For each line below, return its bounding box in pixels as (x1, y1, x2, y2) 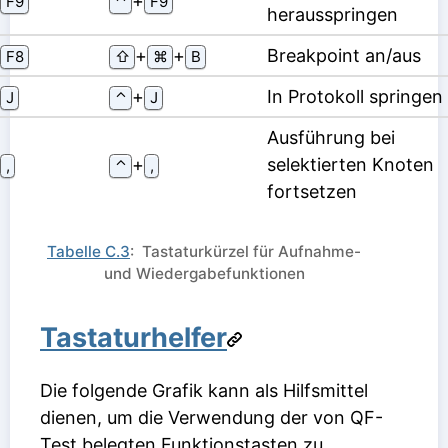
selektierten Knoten (267, 153, 434, 175)
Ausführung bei (267, 126, 395, 148)
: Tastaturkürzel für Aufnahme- (130, 241, 361, 261)
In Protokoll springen (267, 85, 443, 107)
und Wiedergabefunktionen (103, 263, 305, 283)
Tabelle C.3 (47, 241, 130, 261)
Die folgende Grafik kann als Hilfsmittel (40, 379, 368, 401)
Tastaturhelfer (40, 321, 227, 355)
